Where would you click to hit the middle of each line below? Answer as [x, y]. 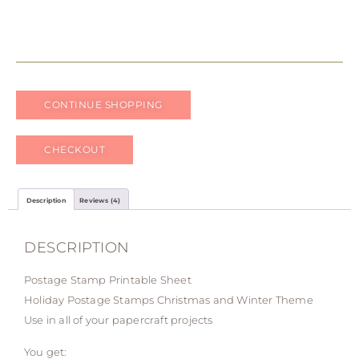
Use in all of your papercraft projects [119, 320]
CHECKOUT [75, 150]
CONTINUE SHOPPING [103, 105]
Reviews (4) [100, 201]
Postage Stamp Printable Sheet [108, 280]
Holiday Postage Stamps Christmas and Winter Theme [169, 300]
